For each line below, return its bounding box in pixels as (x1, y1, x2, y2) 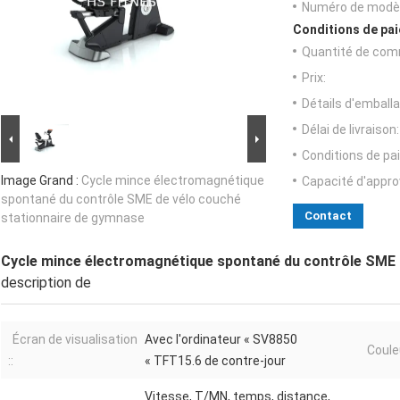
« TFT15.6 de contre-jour (145, 354, 286, 369)
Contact (304, 209, 352, 223)
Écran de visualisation (12, 332, 137, 347)
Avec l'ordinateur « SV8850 (145, 332, 297, 347)
